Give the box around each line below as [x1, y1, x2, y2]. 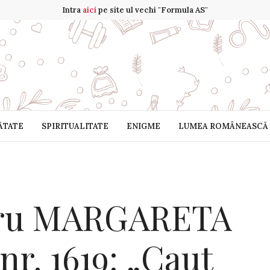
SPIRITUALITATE [41, 121, 108, 131]
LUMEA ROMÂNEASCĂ [178, 121, 268, 131]
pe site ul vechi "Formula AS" [96, 5, 208, 15]
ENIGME [126, 121, 160, 131]
